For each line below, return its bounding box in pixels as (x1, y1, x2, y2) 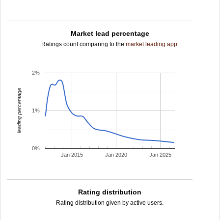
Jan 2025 (149, 152, 172, 158)
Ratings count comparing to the (41, 41, 126, 48)
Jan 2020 (105, 152, 128, 158)
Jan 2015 (61, 152, 83, 158)
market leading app (126, 41, 177, 48)
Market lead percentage (71, 29, 149, 37)
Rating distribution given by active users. (56, 199, 164, 206)
